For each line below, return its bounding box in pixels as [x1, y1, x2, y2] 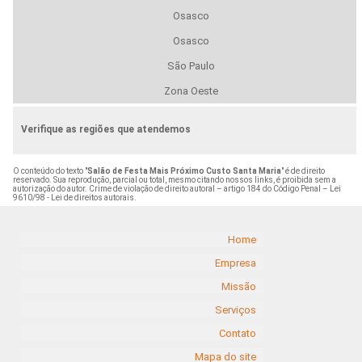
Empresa [215, 256, 256, 269]
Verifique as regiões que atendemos [20, 124, 191, 136]
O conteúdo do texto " [12, 166, 87, 176]
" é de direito [280, 166, 325, 176]
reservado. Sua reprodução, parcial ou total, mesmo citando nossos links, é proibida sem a [12, 175, 336, 185]
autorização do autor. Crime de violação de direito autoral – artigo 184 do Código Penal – [12, 184, 330, 194]
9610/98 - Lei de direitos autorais [12, 193, 134, 203]
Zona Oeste [163, 85, 218, 98]
